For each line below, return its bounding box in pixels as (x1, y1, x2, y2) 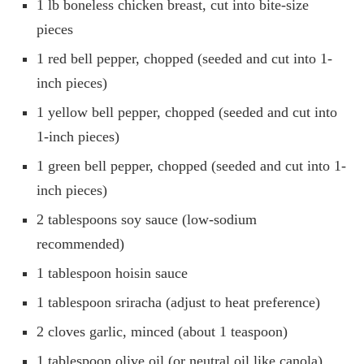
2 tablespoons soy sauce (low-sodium (37, 210, 257, 227)
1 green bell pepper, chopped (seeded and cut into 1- (37, 157, 346, 174)
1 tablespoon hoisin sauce (37, 264, 188, 281)
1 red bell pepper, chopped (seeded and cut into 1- (37, 50, 332, 67)
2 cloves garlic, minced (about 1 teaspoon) (37, 323, 288, 340)
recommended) (37, 235, 124, 252)
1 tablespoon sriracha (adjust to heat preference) (37, 293, 320, 310)
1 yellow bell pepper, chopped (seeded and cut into (37, 103, 337, 120)
